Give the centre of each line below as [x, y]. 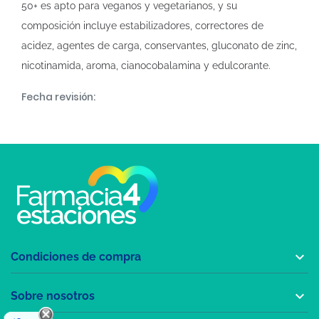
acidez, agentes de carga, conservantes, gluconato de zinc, [159, 46]
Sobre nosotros [53, 296]
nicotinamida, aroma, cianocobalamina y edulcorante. [146, 66]
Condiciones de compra [76, 256]
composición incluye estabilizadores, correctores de [142, 26]
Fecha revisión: [58, 97]
